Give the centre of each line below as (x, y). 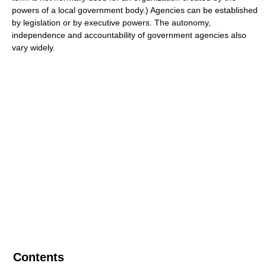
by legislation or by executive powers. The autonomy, (111, 23)
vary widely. (34, 47)
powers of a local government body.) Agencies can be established (135, 10)
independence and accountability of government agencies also (129, 35)
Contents (39, 257)
